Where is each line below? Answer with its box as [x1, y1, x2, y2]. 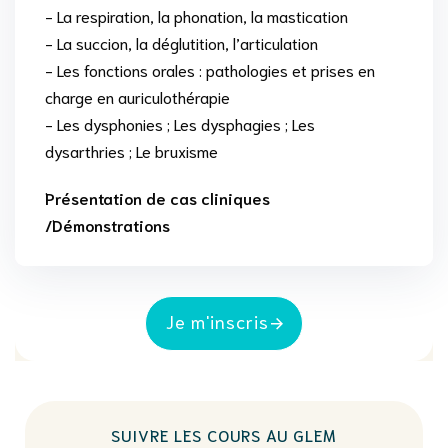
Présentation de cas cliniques [45, 187, 270, 209]
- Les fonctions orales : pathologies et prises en [45, 59, 375, 81]
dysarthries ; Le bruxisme [45, 140, 218, 162]
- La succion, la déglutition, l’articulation [45, 32, 318, 54]
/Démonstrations [45, 214, 170, 236]
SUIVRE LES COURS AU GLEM [111, 424, 337, 446]
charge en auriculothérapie [45, 86, 230, 108]
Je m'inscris [165, 309, 269, 334]
